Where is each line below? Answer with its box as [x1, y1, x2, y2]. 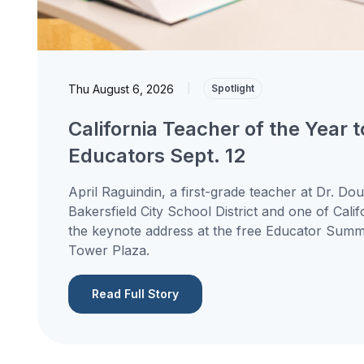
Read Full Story [91, 287, 179, 301]
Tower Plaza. [67, 242, 154, 259]
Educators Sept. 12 [67, 144, 245, 168]
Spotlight [210, 82, 254, 95]
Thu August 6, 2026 [67, 81, 174, 96]
